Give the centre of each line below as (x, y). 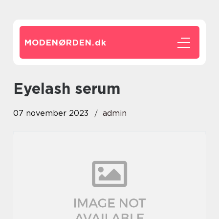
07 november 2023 (51, 113)
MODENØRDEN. (60, 43)
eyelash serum (72, 88)
